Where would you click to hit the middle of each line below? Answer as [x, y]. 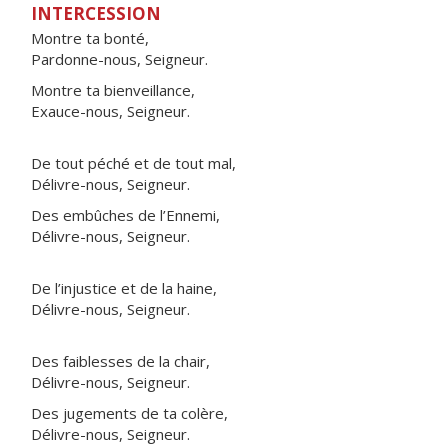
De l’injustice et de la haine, [124, 288]
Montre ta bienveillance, [113, 90]
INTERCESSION [96, 13]
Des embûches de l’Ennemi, [125, 215]
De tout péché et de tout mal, [133, 163]
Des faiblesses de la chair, [120, 361]
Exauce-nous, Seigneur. [110, 111]
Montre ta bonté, [90, 38]
